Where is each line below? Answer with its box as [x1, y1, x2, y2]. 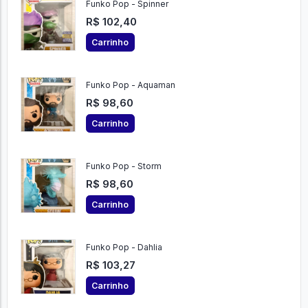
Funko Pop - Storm [85, 161, 162, 172]
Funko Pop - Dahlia [85, 242, 162, 253]
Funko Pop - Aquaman [85, 80, 175, 91]
